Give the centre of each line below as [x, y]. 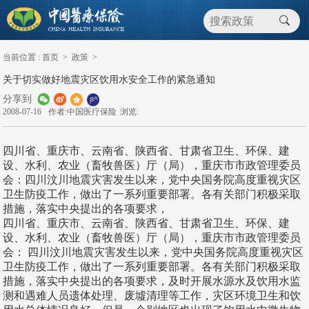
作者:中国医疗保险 [83, 111]
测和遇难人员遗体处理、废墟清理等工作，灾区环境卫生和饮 [152, 295]
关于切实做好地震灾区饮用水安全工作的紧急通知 [109, 80]
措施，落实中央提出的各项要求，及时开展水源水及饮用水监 [152, 281]
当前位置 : [22, 57]
